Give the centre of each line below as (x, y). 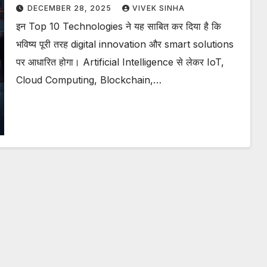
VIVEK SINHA (158, 8)
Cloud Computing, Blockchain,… (89, 80)
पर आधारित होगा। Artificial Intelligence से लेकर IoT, (120, 62)
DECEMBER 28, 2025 (70, 8)
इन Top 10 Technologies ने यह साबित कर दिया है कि (118, 27)
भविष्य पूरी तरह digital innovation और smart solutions (125, 44)
